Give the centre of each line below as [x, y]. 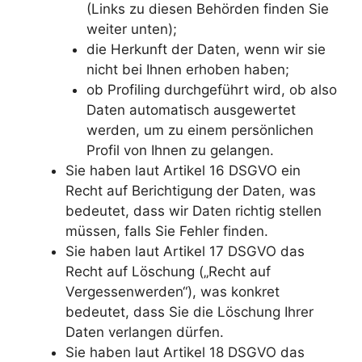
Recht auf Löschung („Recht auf [168, 271]
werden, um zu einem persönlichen [200, 130]
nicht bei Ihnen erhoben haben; [187, 69]
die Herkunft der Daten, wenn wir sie [206, 49]
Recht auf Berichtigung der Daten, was [191, 190]
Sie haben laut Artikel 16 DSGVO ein [183, 170]
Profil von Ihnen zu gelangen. [180, 150]
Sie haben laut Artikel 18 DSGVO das [185, 352]
